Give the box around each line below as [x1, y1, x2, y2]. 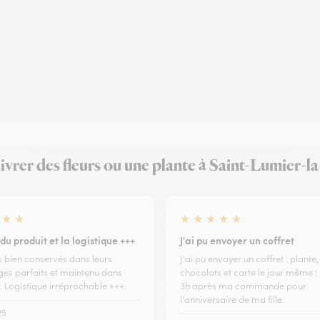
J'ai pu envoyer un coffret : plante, [180, 252, 319, 265]
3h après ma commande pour [180, 279, 306, 292]
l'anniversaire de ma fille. [180, 293, 284, 306]
